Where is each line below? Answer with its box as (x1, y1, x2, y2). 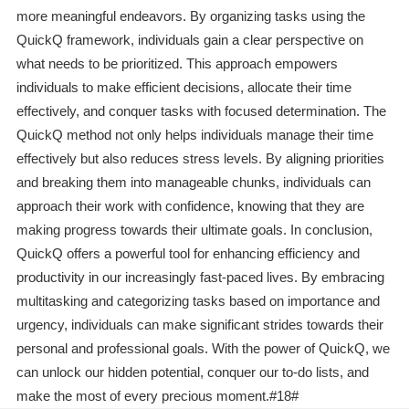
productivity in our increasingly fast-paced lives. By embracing (16, 269, 384, 286)
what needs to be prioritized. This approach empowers (16, 56, 338, 72)
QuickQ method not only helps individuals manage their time (16, 127, 373, 143)
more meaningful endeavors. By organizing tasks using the (16, 8, 365, 25)
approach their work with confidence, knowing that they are (16, 198, 364, 215)
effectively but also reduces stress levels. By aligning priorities (16, 151, 384, 167)
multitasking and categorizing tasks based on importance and (16, 293, 380, 309)
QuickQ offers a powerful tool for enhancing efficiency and (16, 246, 360, 262)
